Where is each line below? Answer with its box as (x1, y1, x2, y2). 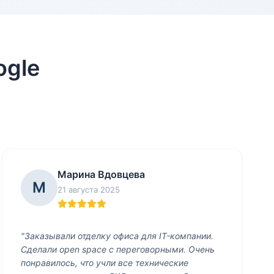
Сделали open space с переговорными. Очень (20, 244, 215, 254)
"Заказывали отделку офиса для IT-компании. (20, 231, 213, 241)
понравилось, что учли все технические (20, 257, 188, 268)
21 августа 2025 (57, 185, 120, 194)
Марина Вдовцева (57, 168, 145, 180)
